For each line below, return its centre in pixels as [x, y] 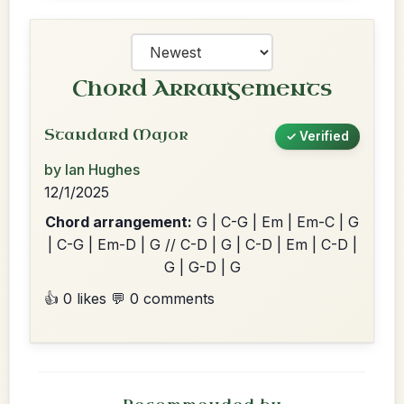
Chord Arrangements [202, 88]
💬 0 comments [163, 298]
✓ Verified [317, 136]
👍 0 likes [75, 298]
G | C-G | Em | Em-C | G [275, 222]
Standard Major [116, 135]
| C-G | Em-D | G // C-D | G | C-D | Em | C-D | [202, 244]
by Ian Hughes [92, 170]
